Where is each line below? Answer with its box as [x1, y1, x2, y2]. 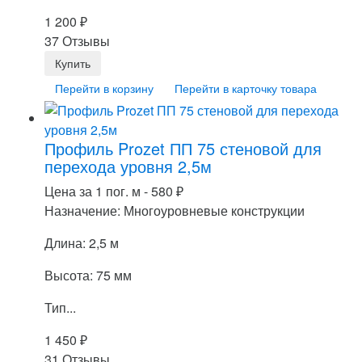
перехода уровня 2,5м [44, 154, 212, 178]
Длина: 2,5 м [44, 233, 119, 252]
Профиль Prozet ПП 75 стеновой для [44, 136, 322, 160]
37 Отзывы [44, 31, 110, 50]
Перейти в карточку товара [175, 79, 317, 96]
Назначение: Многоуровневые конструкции [44, 200, 305, 220]
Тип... [44, 297, 76, 317]
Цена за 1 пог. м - [44, 181, 151, 200]
